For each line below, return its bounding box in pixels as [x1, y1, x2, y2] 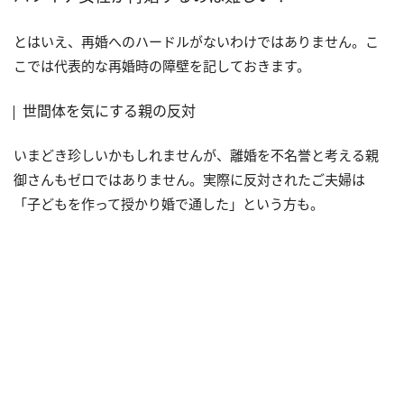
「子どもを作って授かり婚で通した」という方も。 [14, 194, 324, 213]
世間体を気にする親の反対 [23, 100, 196, 121]
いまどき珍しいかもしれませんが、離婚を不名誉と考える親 [14, 145, 379, 164]
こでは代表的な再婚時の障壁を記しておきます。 [14, 56, 310, 75]
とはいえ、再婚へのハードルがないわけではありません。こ [14, 32, 379, 50]
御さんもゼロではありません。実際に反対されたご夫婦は [14, 170, 365, 188]
